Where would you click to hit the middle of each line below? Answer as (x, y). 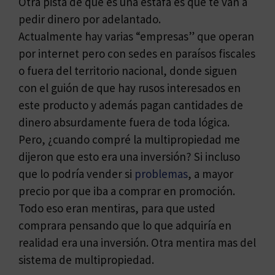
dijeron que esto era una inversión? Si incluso (129, 157)
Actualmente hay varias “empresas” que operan (136, 37)
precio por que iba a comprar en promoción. (127, 191)
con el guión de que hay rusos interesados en (130, 88)
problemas (161, 174)
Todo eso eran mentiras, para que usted (117, 208)
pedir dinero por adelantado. (90, 19)
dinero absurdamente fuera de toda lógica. (124, 122)
